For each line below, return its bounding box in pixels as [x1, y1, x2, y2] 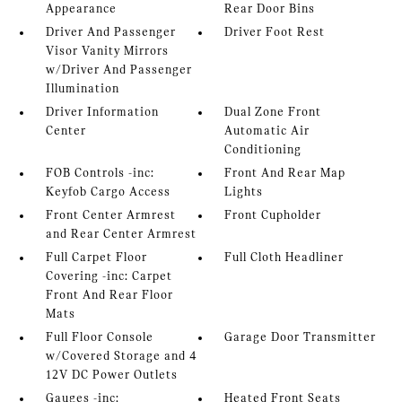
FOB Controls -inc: [45, 167, 154, 181]
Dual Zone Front [224, 106, 322, 120]
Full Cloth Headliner [224, 251, 345, 266]
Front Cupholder [224, 209, 322, 223]
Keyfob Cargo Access [45, 186, 170, 200]
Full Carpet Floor [45, 251, 147, 266]
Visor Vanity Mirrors [45, 45, 169, 59]
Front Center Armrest [45, 209, 176, 223]
